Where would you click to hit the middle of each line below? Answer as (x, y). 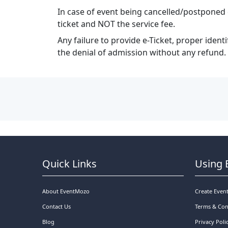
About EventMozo (66, 191)
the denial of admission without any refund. (142, 52)
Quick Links (70, 164)
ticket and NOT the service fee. (117, 24)
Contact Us (57, 206)
